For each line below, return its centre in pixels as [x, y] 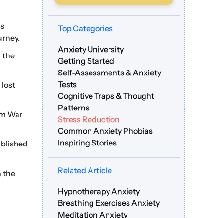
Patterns [74, 108]
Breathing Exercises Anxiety [109, 203]
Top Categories [86, 28]
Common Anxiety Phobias [106, 131]
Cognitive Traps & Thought [106, 96]
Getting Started [86, 61]
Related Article [85, 171]
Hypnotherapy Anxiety [99, 191]
